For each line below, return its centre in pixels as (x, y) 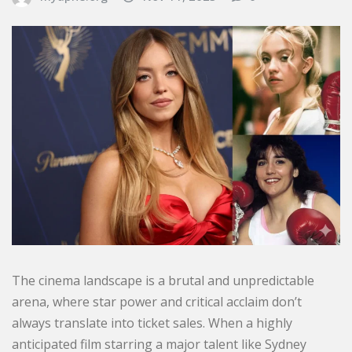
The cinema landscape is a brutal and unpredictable (163, 280)
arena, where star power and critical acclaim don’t (157, 301)
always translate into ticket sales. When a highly (152, 323)
